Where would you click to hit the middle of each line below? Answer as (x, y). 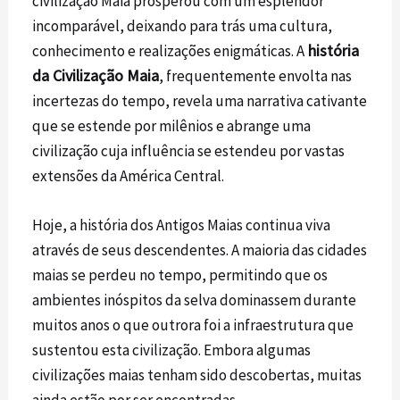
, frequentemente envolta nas (256, 75)
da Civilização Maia (96, 75)
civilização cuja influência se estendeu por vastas (189, 150)
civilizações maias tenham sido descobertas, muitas (197, 375)
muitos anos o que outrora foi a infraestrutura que (193, 325)
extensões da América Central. (129, 175)
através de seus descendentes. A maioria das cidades (200, 250)
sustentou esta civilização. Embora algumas (172, 350)
